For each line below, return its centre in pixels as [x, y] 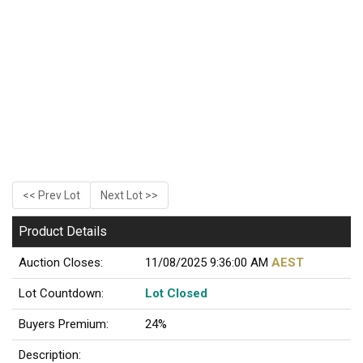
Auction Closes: [61, 263]
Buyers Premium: [64, 325]
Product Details [63, 232]
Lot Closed [176, 294]
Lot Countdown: [61, 294]
